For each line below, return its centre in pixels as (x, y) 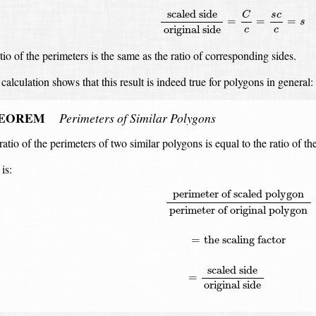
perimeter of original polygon (239, 209)
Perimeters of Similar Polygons (138, 118)
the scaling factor (244, 240)
